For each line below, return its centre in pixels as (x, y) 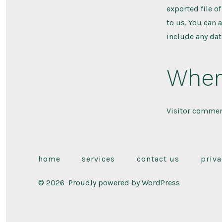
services (99, 159)
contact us (158, 159)
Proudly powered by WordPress (124, 182)
